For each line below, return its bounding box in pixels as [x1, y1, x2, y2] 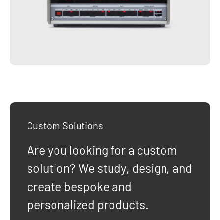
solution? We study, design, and [27, 161, 192, 176]
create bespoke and [27, 179, 132, 194]
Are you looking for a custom [27, 142, 177, 158]
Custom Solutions [27, 119, 103, 132]
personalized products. [27, 197, 149, 212]
